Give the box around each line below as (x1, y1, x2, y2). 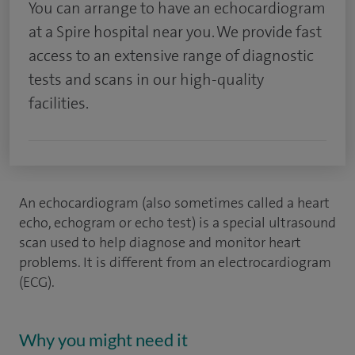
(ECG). (19, 273, 55, 292)
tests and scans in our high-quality (29, 69, 264, 90)
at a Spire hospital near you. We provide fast (29, 21, 322, 42)
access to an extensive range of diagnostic (29, 45, 314, 66)
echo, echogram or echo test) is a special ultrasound (19, 213, 336, 232)
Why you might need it (19, 329, 188, 350)
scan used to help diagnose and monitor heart (19, 233, 301, 252)
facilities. (29, 93, 89, 113)
